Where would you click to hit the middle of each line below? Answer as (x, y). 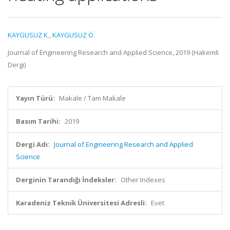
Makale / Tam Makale (92, 98)
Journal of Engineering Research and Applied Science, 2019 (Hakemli (113, 52)
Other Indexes (143, 180)
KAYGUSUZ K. (28, 35)
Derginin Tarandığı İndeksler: (66, 180)
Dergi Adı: (33, 144)
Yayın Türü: (35, 98)
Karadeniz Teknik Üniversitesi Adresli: (81, 203)
